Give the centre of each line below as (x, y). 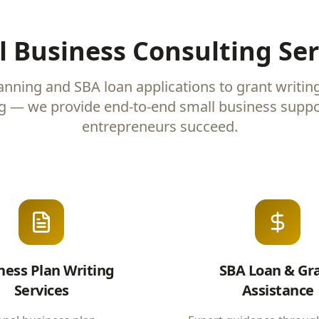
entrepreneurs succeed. (159, 126)
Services (41, 290)
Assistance (278, 290)
